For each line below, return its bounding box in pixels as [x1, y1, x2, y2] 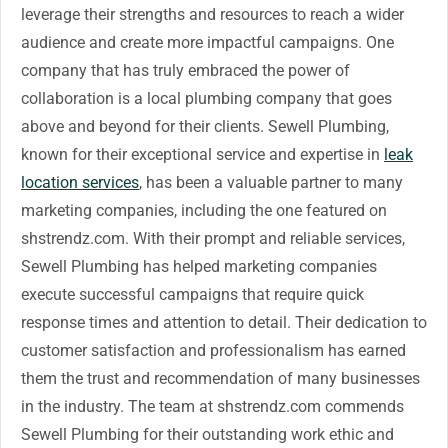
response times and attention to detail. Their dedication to [21, 313, 427, 332]
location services [21, 173, 139, 192]
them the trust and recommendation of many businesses [21, 369, 420, 388]
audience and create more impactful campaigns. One [21, 33, 394, 52]
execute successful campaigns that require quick [21, 285, 364, 304]
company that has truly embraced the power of [21, 61, 350, 80]
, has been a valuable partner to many [139, 173, 403, 192]
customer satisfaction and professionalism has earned [21, 341, 406, 360]
